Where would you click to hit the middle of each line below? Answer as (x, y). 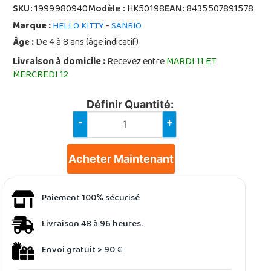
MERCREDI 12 (41, 76)
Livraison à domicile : (59, 62)
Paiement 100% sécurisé (91, 198)
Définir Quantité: (130, 104)
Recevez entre (136, 62)
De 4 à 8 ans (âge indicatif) (87, 43)
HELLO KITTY (79, 27)
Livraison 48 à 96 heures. (93, 224)
